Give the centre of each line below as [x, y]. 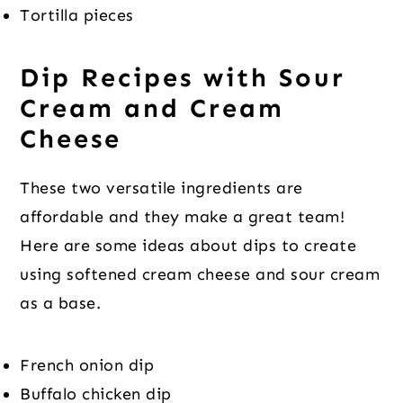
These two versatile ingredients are [161, 188]
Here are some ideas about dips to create [188, 245]
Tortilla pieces [77, 15]
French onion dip [87, 365]
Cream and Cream [152, 108]
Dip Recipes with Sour [183, 77]
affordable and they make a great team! [183, 216]
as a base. [61, 303]
